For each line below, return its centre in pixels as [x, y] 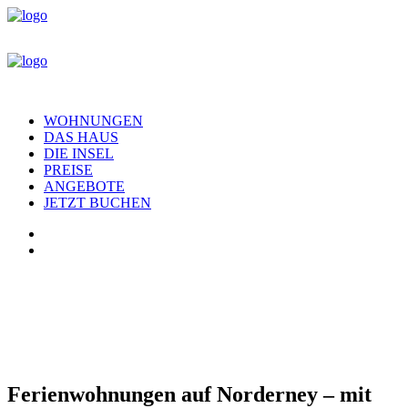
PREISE [68, 170]
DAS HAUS [81, 137]
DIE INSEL [79, 153]
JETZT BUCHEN [97, 203]
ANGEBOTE [84, 186]
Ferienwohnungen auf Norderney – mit [189, 394]
